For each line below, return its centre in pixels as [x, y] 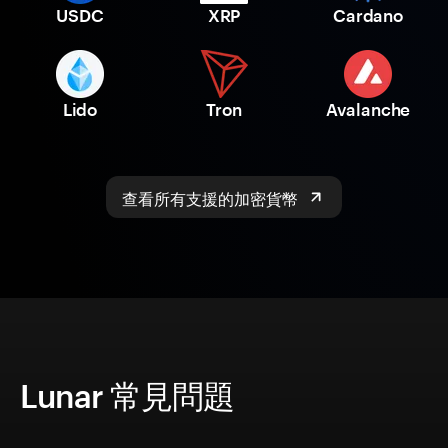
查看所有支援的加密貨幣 [210, 197]
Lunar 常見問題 [127, 396]
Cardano [368, 15]
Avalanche [368, 109]
